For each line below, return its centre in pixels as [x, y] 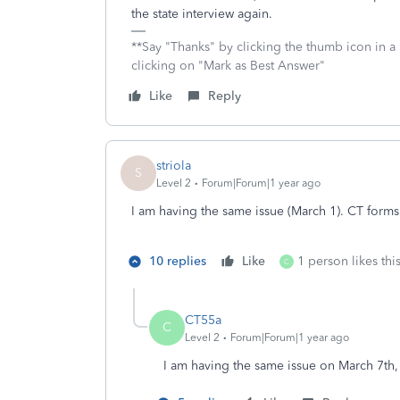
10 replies [178, 261]
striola [174, 165]
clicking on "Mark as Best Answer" [228, 66]
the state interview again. [202, 14]
